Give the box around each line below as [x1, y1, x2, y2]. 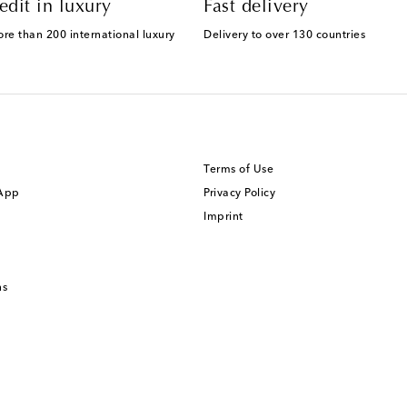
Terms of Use [203, 164, 273, 175]
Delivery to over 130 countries [203, 29, 365, 41]
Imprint [203, 211, 243, 223]
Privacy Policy [203, 187, 275, 199]
